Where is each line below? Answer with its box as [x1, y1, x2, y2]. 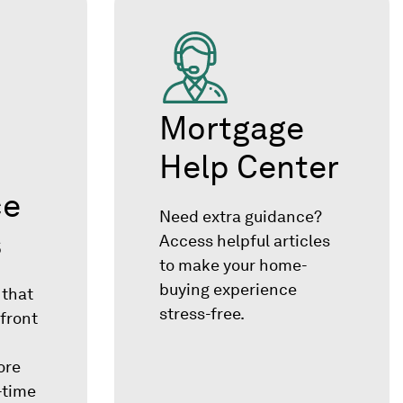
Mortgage [159, 109, 304, 148]
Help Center [159, 148, 339, 187]
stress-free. [159, 304, 245, 324]
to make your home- [159, 255, 308, 275]
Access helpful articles [159, 231, 330, 251]
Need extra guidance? [159, 207, 321, 227]
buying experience [159, 280, 297, 300]
